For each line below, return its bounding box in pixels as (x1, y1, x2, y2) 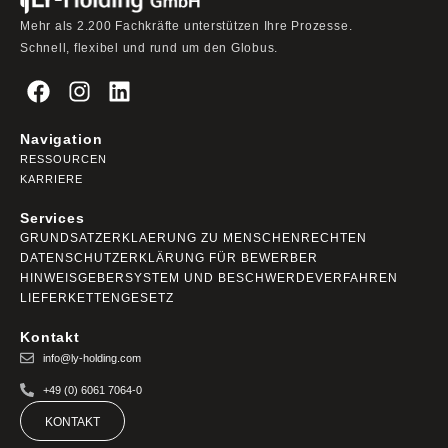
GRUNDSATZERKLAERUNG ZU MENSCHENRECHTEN (20, 231, 367, 245)
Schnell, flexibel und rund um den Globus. (20, 40, 279, 55)
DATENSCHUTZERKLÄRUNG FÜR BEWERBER (20, 251, 318, 265)
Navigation (20, 131, 103, 147)
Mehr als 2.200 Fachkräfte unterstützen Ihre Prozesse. (20, 18, 353, 33)
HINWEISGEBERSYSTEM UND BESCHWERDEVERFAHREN (20, 271, 398, 285)
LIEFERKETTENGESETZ (20, 291, 174, 305)
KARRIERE (20, 173, 83, 185)
